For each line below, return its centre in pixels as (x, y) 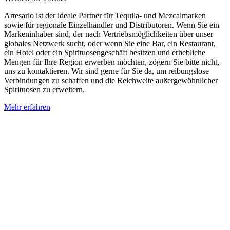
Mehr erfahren (27, 107)
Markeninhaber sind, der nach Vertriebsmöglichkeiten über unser (109, 34)
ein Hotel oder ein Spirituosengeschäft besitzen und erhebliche (105, 53)
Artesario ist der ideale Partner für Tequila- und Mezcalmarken (105, 16)
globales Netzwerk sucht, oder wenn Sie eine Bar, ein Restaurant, (110, 44)
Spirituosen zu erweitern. (44, 90)
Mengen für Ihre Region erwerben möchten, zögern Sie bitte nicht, (112, 62)
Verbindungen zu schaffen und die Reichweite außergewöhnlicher (111, 81)
